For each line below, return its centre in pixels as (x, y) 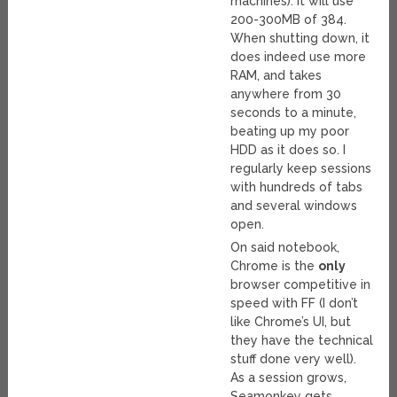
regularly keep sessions (301, 169)
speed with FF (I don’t (295, 304)
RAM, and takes (276, 76)
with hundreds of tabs (297, 187)
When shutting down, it (300, 39)
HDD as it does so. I (288, 150)
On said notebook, (285, 248)
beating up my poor (290, 132)
